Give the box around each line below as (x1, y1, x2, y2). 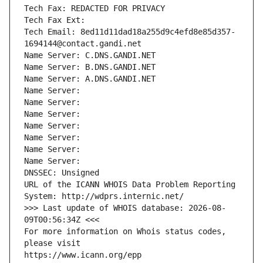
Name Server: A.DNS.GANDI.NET (24, 74, 156, 84)
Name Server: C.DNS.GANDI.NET (24, 50, 156, 60)
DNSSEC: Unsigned (24, 168, 99, 178)
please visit (24, 238, 80, 248)
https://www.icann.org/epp (24, 250, 141, 260)
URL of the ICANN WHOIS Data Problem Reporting (24, 180, 235, 190)
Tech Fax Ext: (24, 15, 85, 25)
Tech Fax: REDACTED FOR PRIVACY (24, 4, 165, 14)
